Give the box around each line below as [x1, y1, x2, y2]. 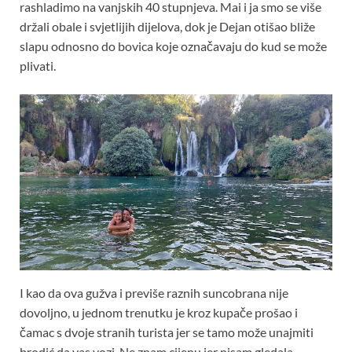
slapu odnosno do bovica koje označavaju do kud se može [20, 38, 327, 53]
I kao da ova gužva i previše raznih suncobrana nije [20, 284, 288, 300]
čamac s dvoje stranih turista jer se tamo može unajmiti [20, 324, 313, 339]
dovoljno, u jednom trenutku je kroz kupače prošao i [20, 304, 298, 320]
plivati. [20, 57, 56, 73]
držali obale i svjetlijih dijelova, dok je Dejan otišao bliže [20, 18, 315, 34]
